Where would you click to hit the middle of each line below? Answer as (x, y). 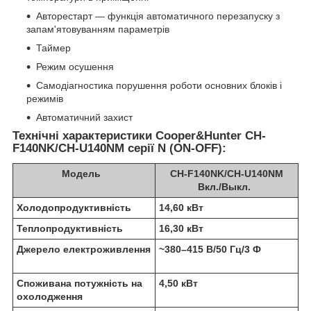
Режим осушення (75, 67)
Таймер (53, 48)
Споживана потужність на (79, 284)
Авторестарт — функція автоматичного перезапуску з (158, 16)
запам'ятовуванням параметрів (98, 30)
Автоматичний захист (84, 118)
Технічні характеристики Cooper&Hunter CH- (139, 136)
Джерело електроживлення (84, 250)
